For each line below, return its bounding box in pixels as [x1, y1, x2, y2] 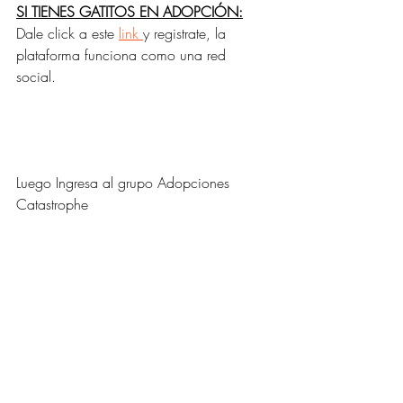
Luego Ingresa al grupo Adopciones [16, 173, 234, 193]
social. [16, 67, 60, 87]
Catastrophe [16, 194, 88, 215]
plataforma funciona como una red [16, 45, 230, 66]
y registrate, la [143, 23, 230, 44]
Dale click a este [16, 23, 119, 44]
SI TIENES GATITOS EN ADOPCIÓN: [16, 2, 243, 22]
